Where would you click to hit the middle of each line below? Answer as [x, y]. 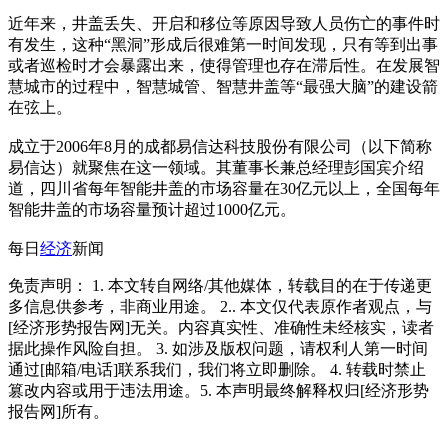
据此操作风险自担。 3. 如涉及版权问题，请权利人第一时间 [218, 348]
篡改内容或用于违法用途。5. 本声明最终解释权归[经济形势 [218, 390]
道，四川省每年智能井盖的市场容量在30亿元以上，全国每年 [224, 188]
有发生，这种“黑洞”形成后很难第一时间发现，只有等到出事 [223, 44]
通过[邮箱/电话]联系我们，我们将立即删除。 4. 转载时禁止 [217, 369]
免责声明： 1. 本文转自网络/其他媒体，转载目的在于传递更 [220, 285]
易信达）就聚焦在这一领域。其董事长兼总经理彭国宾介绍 [216, 167]
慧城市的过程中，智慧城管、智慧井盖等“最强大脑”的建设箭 [223, 86]
